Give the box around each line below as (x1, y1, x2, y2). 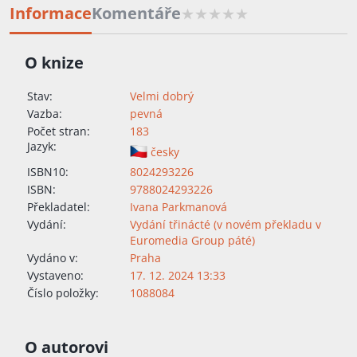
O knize (25, 52, 84, 74)
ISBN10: (27, 164, 69, 180)
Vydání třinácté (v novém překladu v (130, 217, 321, 233)
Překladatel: (27, 199, 90, 215)
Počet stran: (27, 124, 90, 139)
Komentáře (92, 2, 181, 25)
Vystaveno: (27, 268, 84, 284)
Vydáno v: (27, 250, 78, 266)
